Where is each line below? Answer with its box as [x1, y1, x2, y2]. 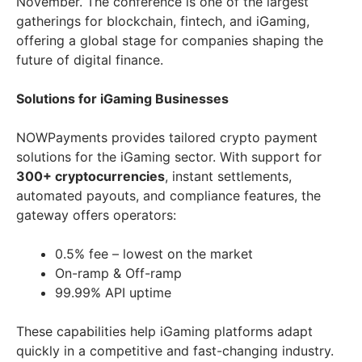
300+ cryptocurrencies [16, 168, 165, 185]
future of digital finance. [16, 52, 163, 69]
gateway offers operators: [16, 207, 176, 224]
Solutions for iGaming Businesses [16, 90, 229, 107]
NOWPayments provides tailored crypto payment [16, 129, 318, 146]
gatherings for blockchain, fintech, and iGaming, [16, 13, 309, 30]
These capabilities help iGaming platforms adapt [16, 323, 313, 340]
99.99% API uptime [55, 284, 171, 301]
